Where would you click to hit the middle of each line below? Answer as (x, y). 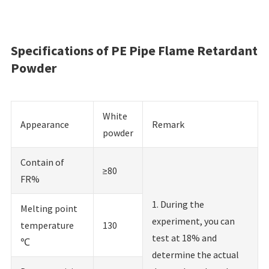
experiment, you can (193, 221)
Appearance (45, 124)
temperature (47, 225)
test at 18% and (184, 237)
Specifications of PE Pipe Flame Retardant (134, 50)
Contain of (42, 162)
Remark (168, 124)
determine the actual (195, 254)
